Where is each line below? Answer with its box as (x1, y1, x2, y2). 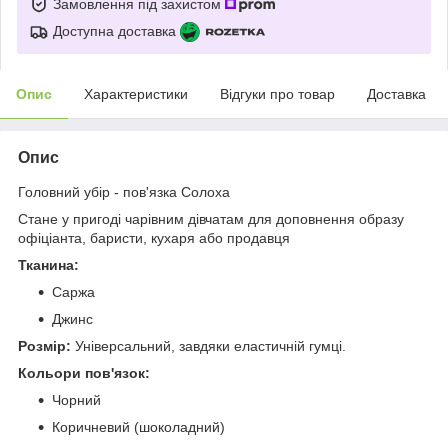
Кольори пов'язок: (18, 364, 154, 381)
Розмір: (18, 337, 71, 354)
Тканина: (18, 256, 79, 273)
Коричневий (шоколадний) (52, 418, 225, 435)
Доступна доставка (53, 22, 176, 39)
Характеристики (84, 85, 188, 102)
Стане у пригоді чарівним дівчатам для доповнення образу (18, 210, 404, 227)
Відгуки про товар (220, 85, 335, 102)
